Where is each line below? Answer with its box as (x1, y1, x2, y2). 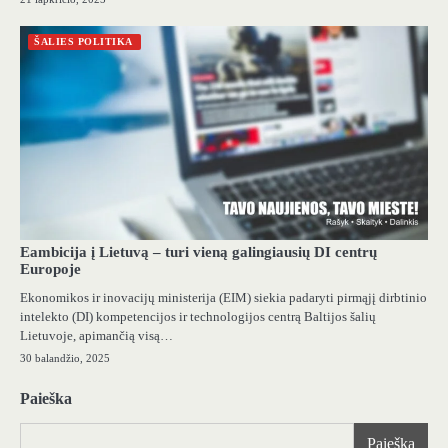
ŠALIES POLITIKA (34, 35, 133, 47)
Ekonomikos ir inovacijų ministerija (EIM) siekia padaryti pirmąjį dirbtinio (20, 289, 427, 305)
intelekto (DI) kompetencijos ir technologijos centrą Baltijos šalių (20, 308, 376, 324)
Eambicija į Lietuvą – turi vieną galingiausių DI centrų (20, 243, 377, 260)
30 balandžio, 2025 (20, 351, 110, 364)
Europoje (20, 260, 81, 277)
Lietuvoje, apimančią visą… (20, 327, 173, 343)
